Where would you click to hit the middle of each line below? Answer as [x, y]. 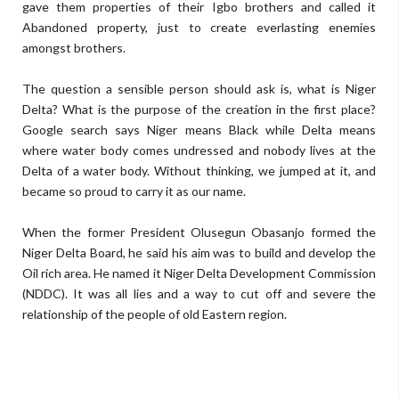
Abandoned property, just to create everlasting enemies [199, 27]
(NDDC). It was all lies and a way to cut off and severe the [199, 293]
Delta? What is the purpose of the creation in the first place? [199, 109]
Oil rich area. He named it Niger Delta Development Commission [199, 273]
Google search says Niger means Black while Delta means [199, 130]
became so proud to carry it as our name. [134, 191]
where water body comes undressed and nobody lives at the [199, 150]
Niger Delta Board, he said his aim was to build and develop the [199, 252]
